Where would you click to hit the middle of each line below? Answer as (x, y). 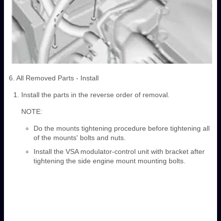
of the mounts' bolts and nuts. (80, 138)
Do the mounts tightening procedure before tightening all (122, 129)
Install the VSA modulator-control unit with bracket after (119, 152)
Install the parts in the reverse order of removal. (95, 95)
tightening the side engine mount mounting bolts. (110, 161)
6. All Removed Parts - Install (54, 78)
